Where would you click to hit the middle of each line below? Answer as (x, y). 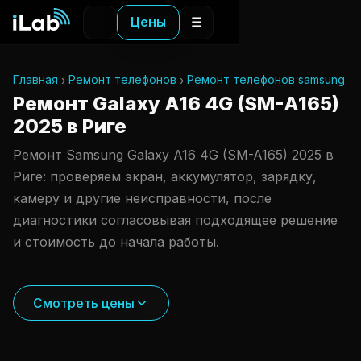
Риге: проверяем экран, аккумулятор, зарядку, (165, 176)
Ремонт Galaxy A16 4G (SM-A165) (176, 104)
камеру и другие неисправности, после (142, 198)
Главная (35, 79)
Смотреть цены (84, 303)
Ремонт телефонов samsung (266, 79)
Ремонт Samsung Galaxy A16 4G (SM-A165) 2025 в (173, 155)
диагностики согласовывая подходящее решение (175, 220)
